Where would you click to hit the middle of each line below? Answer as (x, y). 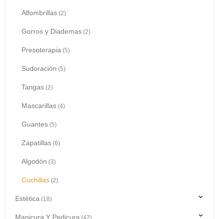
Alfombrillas (39, 12)
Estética (27, 198)
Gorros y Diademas (51, 31)
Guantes (34, 124)
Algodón (34, 161)
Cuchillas (35, 180)
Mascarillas (39, 105)
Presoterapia (41, 50)
